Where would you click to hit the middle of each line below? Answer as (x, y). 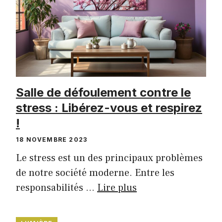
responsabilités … (56, 188)
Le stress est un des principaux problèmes (109, 158)
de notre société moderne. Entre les (95, 173)
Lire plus (117, 188)
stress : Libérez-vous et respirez (109, 108)
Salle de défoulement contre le (103, 92)
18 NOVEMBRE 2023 (52, 139)
